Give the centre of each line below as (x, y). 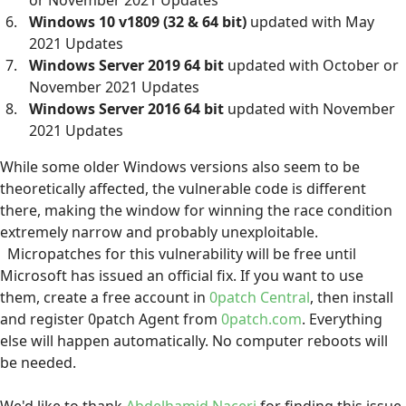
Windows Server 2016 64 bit (126, 109)
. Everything (342, 319)
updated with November (309, 109)
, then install (352, 298)
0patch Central (260, 298)
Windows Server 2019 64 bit (126, 66)
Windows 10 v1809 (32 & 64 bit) (140, 22)
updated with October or (311, 66)
